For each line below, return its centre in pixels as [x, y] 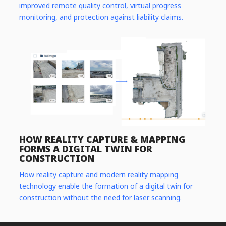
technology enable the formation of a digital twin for [106, 186]
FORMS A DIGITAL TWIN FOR [86, 149]
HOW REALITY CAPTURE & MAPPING [102, 139]
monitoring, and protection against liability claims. [101, 17]
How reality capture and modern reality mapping [98, 175]
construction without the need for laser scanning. [100, 198]
